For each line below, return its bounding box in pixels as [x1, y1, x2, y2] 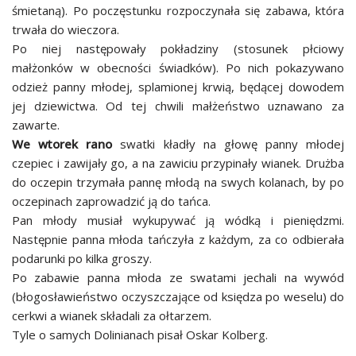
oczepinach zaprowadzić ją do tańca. [12, 193, 211, 209]
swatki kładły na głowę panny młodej [120, 136, 344, 152]
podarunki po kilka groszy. [12, 250, 152, 266]
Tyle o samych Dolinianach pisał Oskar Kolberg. [12, 327, 268, 342]
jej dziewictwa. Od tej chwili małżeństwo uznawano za [12, 98, 344, 114]
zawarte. [12, 117, 60, 133]
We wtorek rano [12, 136, 121, 152]
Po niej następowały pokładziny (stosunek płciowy [12, 41, 344, 56]
